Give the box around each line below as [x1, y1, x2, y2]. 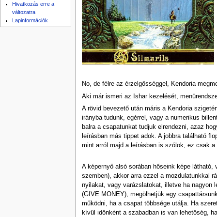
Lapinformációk [12, 17, 48, 24]
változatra [12, 9, 36, 15]
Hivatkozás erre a [12, 1, 55, 7]
